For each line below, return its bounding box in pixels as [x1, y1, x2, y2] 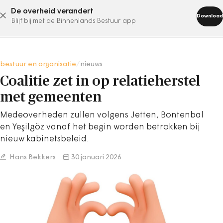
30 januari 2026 [71, 154, 121, 161]
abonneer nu [74, 11, 124, 19]
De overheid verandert [11, 7, 94, 15]
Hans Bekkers [8, 154, 56, 161]
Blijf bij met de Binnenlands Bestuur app [11, 18, 136, 24]
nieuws [80, 61, 103, 68]
